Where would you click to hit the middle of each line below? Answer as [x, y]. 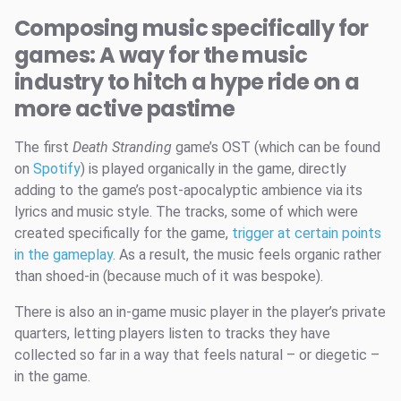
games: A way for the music [161, 55]
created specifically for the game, [123, 234]
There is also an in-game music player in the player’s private [200, 312]
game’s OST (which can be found [278, 148]
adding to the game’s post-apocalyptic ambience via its [188, 191]
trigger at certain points [307, 234]
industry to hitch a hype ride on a [187, 82]
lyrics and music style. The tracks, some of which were [186, 212]
